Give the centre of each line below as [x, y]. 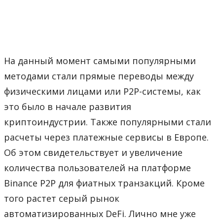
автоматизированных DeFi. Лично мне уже [100, 213]
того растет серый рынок [62, 198]
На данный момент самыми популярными [100, 60]
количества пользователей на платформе [97, 167]
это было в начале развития [68, 106]
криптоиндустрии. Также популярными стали [108, 122]
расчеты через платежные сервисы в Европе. [106, 137]
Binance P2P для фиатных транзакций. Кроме [104, 183]
